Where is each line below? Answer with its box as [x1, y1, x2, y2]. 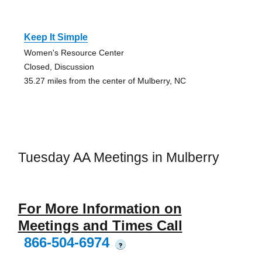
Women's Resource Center [23, 48, 124, 58]
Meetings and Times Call [18, 217, 182, 233]
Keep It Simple [23, 32, 88, 43]
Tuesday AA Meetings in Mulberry [18, 150, 219, 166]
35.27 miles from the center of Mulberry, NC [23, 76, 186, 86]
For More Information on [18, 200, 182, 216]
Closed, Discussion [23, 62, 94, 72]
